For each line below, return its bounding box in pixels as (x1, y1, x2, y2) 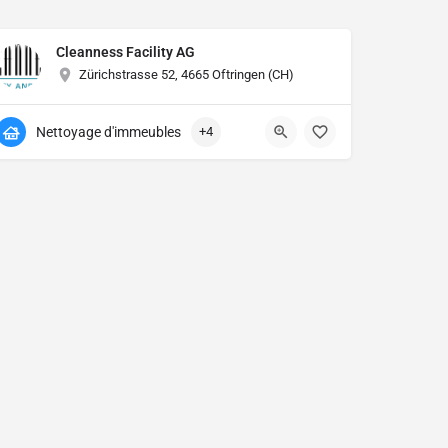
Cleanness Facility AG (56, 44, 195, 61)
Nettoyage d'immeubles (36, 124, 181, 141)
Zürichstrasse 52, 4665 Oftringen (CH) (79, 67, 294, 83)
